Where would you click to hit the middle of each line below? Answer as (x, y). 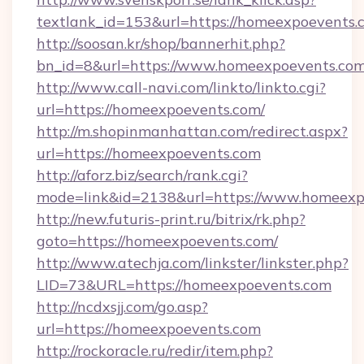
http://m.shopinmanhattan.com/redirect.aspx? (192, 131)
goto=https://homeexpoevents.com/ (157, 241)
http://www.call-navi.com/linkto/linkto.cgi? (181, 87)
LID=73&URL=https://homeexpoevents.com (184, 285)
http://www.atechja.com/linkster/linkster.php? (193, 263)
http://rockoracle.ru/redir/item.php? (155, 351)
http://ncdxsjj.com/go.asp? (122, 307)
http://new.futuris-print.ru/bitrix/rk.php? (171, 219)
